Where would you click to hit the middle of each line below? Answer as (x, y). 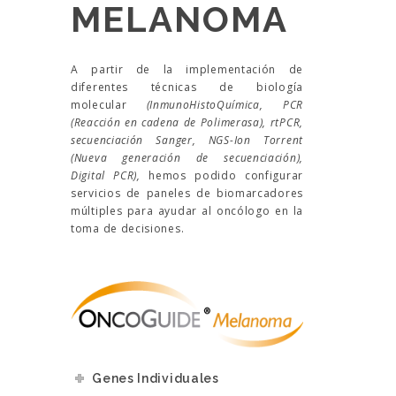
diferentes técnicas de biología (187, 88)
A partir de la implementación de (187, 70)
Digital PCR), (106, 176)
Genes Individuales (156, 379)
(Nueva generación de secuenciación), (187, 158)
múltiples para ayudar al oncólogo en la (187, 211)
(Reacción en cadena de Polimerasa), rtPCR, (187, 123)
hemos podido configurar (221, 176)
